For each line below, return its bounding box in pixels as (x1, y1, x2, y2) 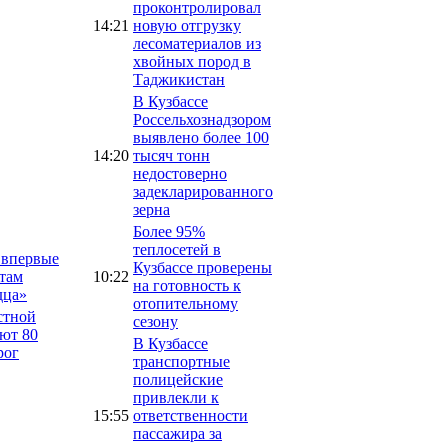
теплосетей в (133, 240, 221, 258)
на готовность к (133, 276, 241, 294)
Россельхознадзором (133, 110, 271, 128)
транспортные (133, 352, 230, 370)
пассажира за (133, 424, 222, 442)
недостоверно (133, 164, 227, 182)
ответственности (133, 406, 248, 424)
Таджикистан (133, 70, 225, 88)
